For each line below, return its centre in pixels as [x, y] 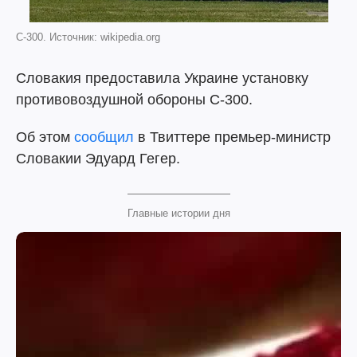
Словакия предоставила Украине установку [162, 78]
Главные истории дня [178, 213]
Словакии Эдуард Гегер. [98, 159]
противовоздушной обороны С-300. [134, 100]
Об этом [45, 137]
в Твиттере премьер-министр [232, 137]
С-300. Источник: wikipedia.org [88, 37]
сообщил [104, 137]
